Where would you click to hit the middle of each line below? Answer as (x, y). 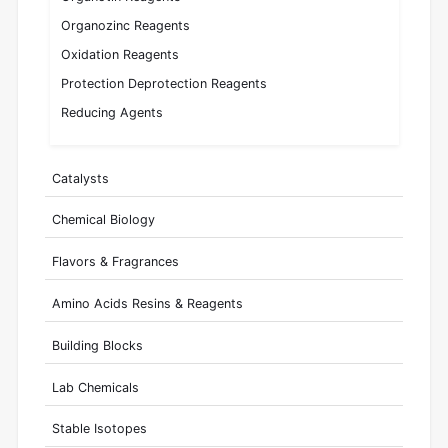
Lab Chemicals (95, 387)
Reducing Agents (112, 113)
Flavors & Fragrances (115, 262)
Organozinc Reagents (126, 26)
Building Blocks (97, 345)
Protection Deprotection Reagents (164, 84)
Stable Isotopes (99, 429)
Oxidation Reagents (120, 55)
